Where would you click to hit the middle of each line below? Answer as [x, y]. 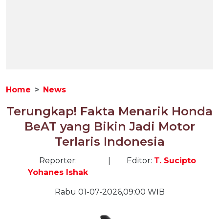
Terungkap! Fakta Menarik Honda [109, 111]
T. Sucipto [175, 161]
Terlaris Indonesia [109, 142]
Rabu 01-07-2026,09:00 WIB [109, 192]
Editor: [140, 161]
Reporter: [58, 161]
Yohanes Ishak [58, 172]
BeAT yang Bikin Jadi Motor [109, 126]
